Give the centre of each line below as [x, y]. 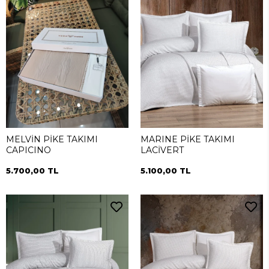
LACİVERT [162, 150]
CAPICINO [29, 150]
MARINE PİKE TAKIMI [188, 140]
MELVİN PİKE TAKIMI [52, 140]
